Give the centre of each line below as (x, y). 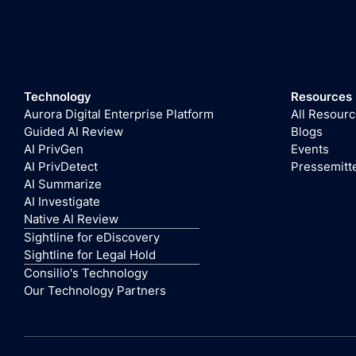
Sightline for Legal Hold (89, 255)
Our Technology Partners (95, 290)
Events (310, 149)
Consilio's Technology (85, 273)
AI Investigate (62, 201)
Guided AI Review (73, 132)
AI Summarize (62, 184)
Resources (321, 97)
